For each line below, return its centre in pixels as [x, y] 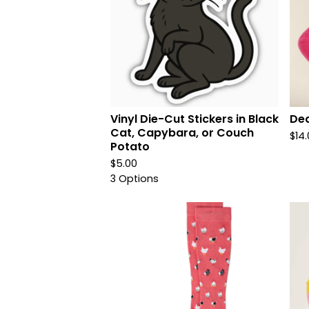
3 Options [134, 179]
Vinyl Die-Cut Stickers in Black [195, 119]
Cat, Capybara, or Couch [182, 133]
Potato [130, 147]
